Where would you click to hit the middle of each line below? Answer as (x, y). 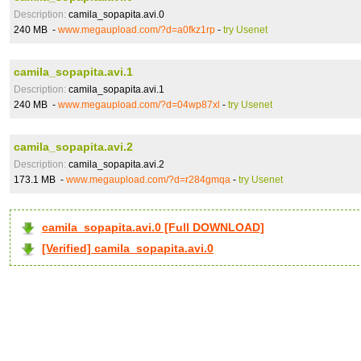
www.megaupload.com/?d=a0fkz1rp (137, 30)
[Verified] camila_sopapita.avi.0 (128, 248)
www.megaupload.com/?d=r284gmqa (148, 180)
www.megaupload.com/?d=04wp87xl (139, 105)
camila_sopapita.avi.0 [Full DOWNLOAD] (153, 227)
